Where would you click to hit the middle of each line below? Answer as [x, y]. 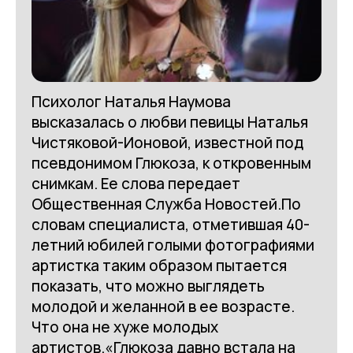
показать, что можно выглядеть [148, 286]
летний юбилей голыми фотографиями [173, 245]
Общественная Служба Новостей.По [166, 204]
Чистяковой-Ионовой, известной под [167, 143]
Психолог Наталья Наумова [131, 102]
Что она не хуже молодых [125, 327]
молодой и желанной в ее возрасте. [163, 307]
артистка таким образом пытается [159, 266]
